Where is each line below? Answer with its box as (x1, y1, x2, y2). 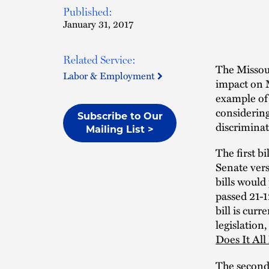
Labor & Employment (63, 68, 157, 83)
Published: (63, 5, 112, 18)
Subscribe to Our (77, 110, 163, 122)
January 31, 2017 (63, 17, 133, 31)
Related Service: (63, 53, 136, 66)
